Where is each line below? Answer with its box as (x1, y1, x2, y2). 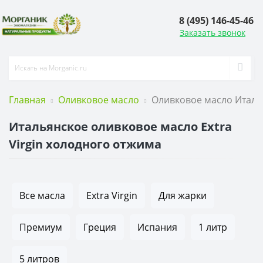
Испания (137, 220, 177, 234)
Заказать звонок (180, 27, 245, 39)
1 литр (198, 220, 227, 234)
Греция (83, 220, 116, 234)
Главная (9, 93, 46, 106)
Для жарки (159, 188, 207, 202)
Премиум (19, 220, 62, 234)
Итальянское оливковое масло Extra (9, 118, 232, 134)
